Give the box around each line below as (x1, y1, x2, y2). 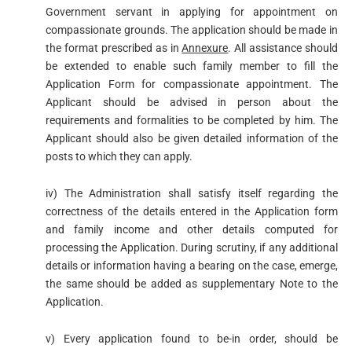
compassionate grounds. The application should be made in (45, 24, 339, 37)
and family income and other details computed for (45, 223, 339, 236)
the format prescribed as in (45, 42, 182, 55)
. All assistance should (228, 42, 339, 55)
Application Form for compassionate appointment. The (45, 78, 339, 91)
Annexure (181, 42, 229, 55)
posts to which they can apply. (45, 150, 192, 163)
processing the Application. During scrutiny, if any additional (45, 241, 339, 255)
